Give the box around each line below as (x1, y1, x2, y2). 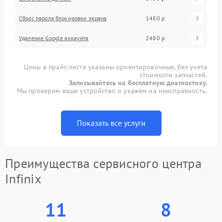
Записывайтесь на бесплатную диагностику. (69, 78, 207, 87)
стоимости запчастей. (139, 70, 207, 79)
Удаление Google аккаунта (19, 34, 89, 42)
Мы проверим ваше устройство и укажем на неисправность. (16, 86, 207, 95)
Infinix (5, 170, 41, 187)
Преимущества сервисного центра (5, 155, 202, 171)
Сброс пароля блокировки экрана (19, 14, 107, 22)
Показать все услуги (76, 117, 146, 128)
